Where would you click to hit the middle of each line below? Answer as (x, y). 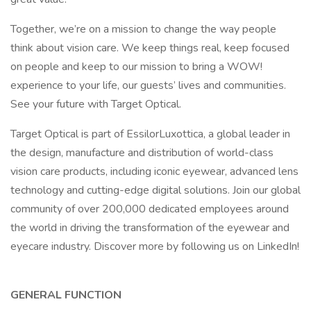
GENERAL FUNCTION (66, 295)
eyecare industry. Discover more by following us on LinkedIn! (155, 246)
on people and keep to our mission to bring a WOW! (136, 67)
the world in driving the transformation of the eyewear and (150, 228)
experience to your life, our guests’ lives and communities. (148, 85)
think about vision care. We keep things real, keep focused (150, 48)
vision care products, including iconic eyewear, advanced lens (154, 171)
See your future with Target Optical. (96, 104)
